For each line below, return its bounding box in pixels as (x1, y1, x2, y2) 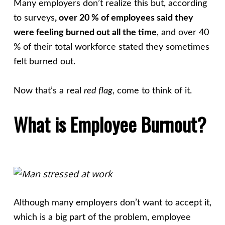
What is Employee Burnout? (13, 109, 206, 138)
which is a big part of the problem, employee (13, 212, 191, 222)
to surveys (13, 13, 55, 23)
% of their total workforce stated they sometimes (13, 42, 209, 52)
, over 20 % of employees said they (54, 13, 193, 23)
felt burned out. (13, 57, 75, 66)
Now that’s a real (13, 86, 84, 95)
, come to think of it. (112, 86, 192, 95)
